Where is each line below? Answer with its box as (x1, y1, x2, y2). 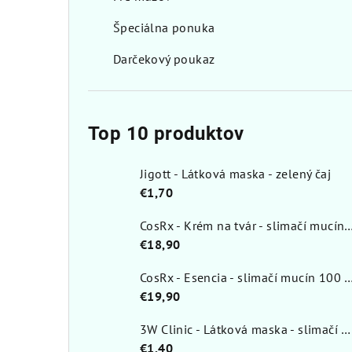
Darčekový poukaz (113, 51, 215, 68)
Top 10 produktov (88, 123, 244, 145)
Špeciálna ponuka (113, 20, 215, 36)
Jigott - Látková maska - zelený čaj (140, 166, 331, 182)
